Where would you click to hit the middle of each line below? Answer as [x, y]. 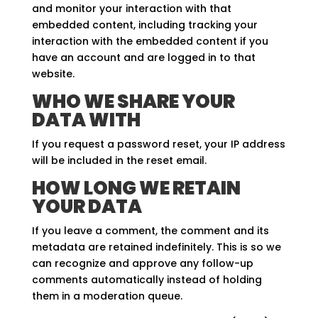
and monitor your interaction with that [131, 9]
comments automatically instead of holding [147, 280]
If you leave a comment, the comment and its [150, 231]
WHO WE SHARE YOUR [133, 102]
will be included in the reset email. [119, 161]
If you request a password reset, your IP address [158, 144]
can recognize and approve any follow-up [142, 264]
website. [53, 74]
